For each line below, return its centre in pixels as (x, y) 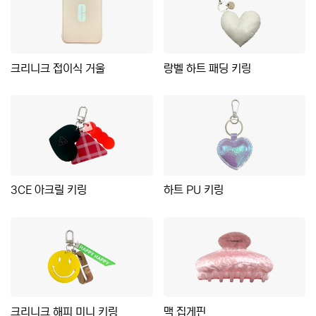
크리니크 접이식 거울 (58, 68)
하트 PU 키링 (193, 190)
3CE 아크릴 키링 (49, 190)
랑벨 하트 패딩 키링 (207, 68)
